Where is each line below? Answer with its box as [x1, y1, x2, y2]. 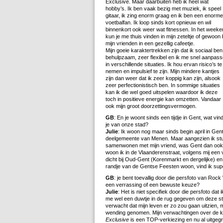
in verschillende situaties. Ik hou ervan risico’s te [106, 61, 222, 67]
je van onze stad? [106, 121, 148, 127]
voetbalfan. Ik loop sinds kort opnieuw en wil [106, 19, 211, 25]
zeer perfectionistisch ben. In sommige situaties [106, 82, 220, 88]
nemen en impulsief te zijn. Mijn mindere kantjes [106, 68, 220, 74]
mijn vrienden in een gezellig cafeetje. [106, 40, 195, 46]
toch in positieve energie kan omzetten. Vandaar [106, 96, 221, 102]
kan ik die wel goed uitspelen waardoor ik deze [106, 89, 218, 95]
